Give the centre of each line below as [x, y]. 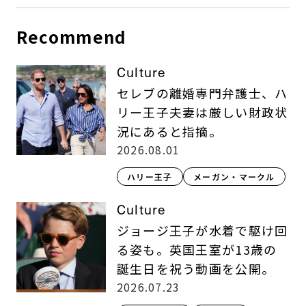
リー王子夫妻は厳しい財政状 [202, 112]
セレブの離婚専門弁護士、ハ [202, 93]
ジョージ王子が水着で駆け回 [202, 231]
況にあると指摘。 [169, 131]
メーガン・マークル [234, 177]
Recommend [71, 37]
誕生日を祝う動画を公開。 [196, 269]
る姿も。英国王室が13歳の [197, 250]
